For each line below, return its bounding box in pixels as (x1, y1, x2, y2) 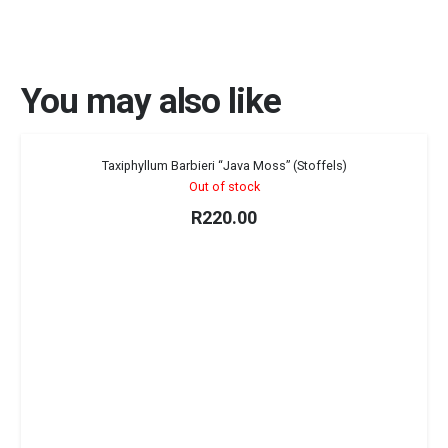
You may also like (21, 80, 282, 122)
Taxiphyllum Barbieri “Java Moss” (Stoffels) (101, 158, 347, 174)
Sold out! (359, 154, 404, 167)
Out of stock (188, 179, 260, 195)
